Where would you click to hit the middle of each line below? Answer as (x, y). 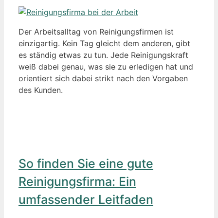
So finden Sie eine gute (86, 164)
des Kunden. (41, 90)
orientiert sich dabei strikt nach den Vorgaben (103, 78)
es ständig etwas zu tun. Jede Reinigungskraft (103, 55)
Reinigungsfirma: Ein (77, 182)
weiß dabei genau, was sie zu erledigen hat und (106, 66)
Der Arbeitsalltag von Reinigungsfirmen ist (96, 31)
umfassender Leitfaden (86, 200)
